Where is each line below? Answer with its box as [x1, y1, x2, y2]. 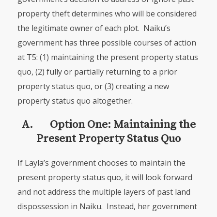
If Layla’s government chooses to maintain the [17, 157, 186, 168]
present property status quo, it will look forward [17, 172, 192, 183]
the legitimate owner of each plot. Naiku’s [17, 23, 170, 33]
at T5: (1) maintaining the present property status [17, 52, 198, 62]
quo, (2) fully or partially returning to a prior [17, 66, 177, 77]
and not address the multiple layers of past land [17, 186, 190, 197]
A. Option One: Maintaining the [21, 118, 196, 132]
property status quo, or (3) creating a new [17, 81, 169, 92]
